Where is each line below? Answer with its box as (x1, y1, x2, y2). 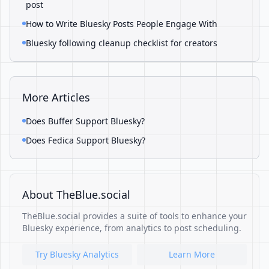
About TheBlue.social (22, 187, 130, 202)
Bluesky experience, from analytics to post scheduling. (22, 222, 241, 234)
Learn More (169, 249, 215, 260)
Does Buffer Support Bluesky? (26, 115, 145, 127)
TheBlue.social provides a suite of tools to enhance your (22, 210, 247, 222)
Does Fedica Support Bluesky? (26, 134, 145, 146)
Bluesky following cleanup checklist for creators (26, 37, 217, 49)
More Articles (22, 90, 90, 104)
